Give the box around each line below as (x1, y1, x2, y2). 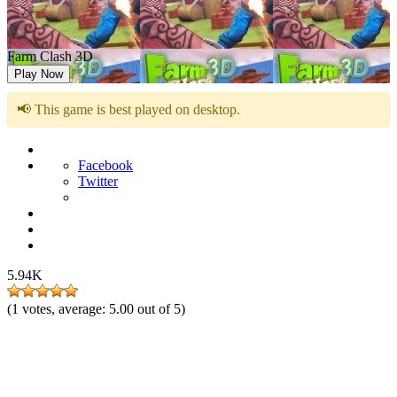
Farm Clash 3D (7, 49, 93, 64)
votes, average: (22, 301, 109, 316)
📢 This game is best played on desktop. (17, 102, 240, 117)
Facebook (78, 158, 133, 173)
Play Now (14, 67, 63, 81)
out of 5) (137, 301, 185, 316)
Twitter (78, 174, 118, 189)
